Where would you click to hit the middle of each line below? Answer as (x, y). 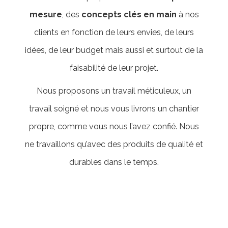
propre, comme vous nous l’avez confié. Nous (114, 126)
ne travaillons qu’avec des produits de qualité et (114, 144)
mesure (46, 15)
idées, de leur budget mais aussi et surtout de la (114, 50)
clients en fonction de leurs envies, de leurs (114, 32)
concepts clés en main (130, 15)
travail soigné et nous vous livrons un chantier (114, 109)
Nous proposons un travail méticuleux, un (114, 91)
